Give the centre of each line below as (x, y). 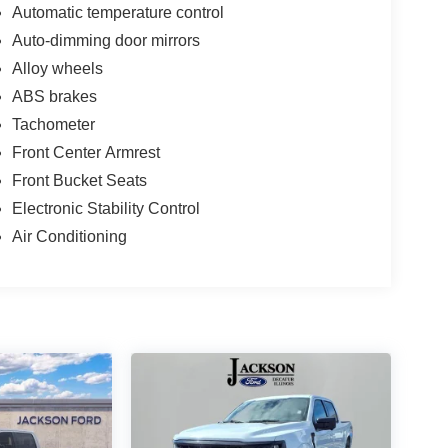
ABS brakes (54, 97)
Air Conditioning (69, 237)
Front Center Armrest (85, 153)
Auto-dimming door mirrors (105, 41)
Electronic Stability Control (105, 209)
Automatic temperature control (117, 13)
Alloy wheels (57, 69)
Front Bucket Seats (79, 181)
